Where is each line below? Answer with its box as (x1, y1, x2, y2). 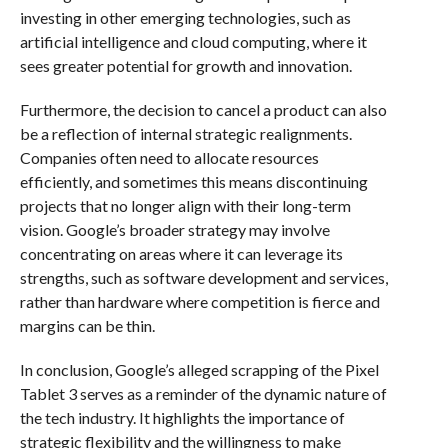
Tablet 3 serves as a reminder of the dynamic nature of (19, 383, 387, 403)
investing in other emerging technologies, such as (19, 7, 351, 27)
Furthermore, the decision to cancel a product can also (19, 99, 387, 119)
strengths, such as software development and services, (19, 267, 388, 287)
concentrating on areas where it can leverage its (19, 243, 343, 263)
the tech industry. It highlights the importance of (19, 407, 345, 427)
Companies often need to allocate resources (19, 147, 319, 167)
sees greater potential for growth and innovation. (19, 55, 352, 75)
